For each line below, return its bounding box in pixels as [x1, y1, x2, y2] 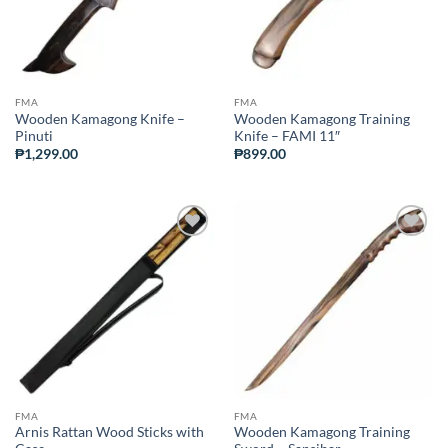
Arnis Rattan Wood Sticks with [14, 424, 204, 441]
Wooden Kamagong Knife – [14, 110, 185, 127]
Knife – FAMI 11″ [233, 127, 340, 144]
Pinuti [14, 127, 53, 144]
